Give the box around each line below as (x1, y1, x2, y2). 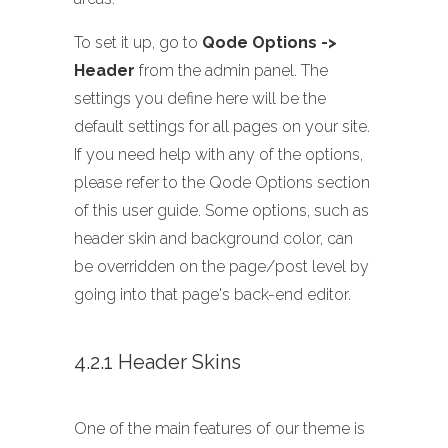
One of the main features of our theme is (74, 419, 365, 439)
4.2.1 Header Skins (74, 350, 241, 375)
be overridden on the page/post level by (74, 257, 369, 277)
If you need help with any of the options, (74, 145, 363, 165)
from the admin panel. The (135, 61, 328, 81)
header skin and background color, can (74, 229, 353, 249)
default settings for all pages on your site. (74, 117, 370, 137)
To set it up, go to (74, 33, 202, 53)
